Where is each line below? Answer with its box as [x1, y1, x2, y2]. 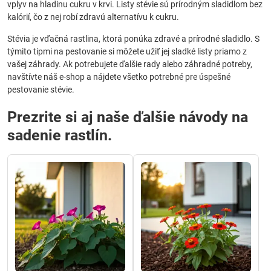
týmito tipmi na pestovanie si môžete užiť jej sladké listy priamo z [7, 47, 247, 56]
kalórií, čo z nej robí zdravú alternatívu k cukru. [7, 12, 179, 22]
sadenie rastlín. [7, 126, 112, 144]
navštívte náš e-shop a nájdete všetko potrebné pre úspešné [7, 72, 230, 82]
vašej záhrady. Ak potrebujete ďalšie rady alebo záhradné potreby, [7, 59, 252, 69]
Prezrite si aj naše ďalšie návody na [7, 108, 248, 126]
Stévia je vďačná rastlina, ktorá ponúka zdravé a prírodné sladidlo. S [7, 34, 260, 44]
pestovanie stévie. [7, 85, 74, 94]
